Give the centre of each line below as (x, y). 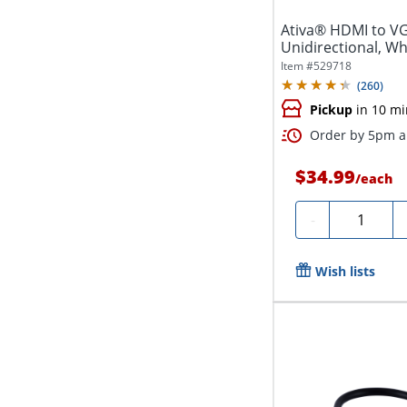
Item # (298, 66)
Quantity (366, 218)
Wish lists (346, 272)
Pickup (332, 110)
